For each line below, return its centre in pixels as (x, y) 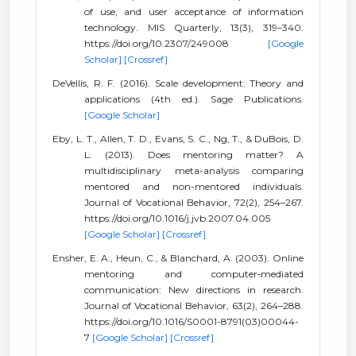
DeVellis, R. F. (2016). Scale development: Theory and (178, 83)
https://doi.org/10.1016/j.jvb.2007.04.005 (177, 218)
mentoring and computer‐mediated (194, 274)
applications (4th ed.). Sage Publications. (194, 99)
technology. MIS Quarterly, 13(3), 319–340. (194, 27)
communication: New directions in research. (194, 290)
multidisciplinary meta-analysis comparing (194, 170)
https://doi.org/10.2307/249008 (176, 43)
